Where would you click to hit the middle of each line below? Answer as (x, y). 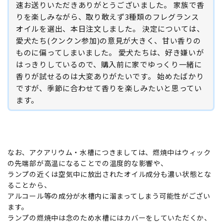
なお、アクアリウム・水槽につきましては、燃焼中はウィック (109, 152)
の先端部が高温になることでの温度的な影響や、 (88, 163)
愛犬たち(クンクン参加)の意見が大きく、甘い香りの (109, 40)
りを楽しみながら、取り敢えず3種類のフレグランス (108, 16)
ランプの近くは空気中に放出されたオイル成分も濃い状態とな (110, 174)
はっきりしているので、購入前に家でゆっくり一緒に (109, 64)
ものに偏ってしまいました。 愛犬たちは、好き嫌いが (110, 52)
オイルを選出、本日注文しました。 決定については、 (110, 28)
